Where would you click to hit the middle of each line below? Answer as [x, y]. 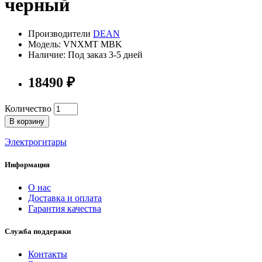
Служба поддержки [38, 232]
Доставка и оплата [65, 198]
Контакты [48, 254]
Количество [28, 108]
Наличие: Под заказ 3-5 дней [85, 54]
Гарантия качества [65, 209]
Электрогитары [36, 142]
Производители [61, 33]
